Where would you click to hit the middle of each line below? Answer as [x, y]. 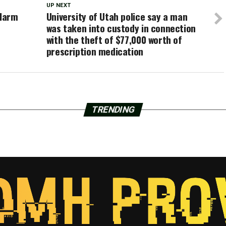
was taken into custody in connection [121, 28]
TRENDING [113, 109]
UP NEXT [58, 5]
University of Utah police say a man [117, 16]
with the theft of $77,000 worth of [114, 40]
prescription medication [95, 51]
